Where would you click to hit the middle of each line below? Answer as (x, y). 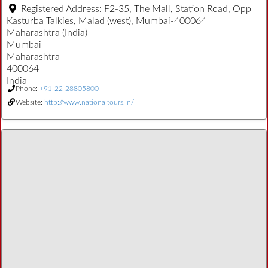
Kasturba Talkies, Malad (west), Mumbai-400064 (106, 21)
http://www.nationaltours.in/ (89, 102)
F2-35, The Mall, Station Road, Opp (178, 9)
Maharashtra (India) (47, 33)
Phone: (28, 88)
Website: (30, 102)
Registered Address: (63, 9)
